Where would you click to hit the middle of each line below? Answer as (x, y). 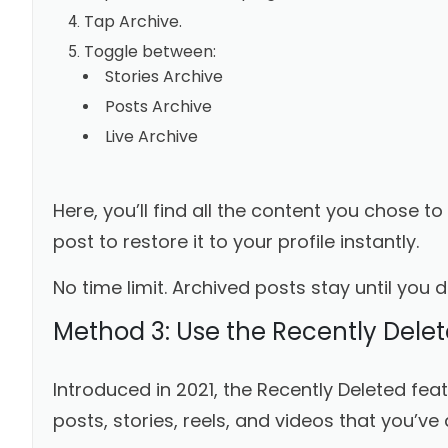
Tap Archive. (132, 21)
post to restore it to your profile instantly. (235, 241)
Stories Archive (163, 76)
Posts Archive (158, 106)
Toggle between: (149, 51)
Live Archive (151, 136)
